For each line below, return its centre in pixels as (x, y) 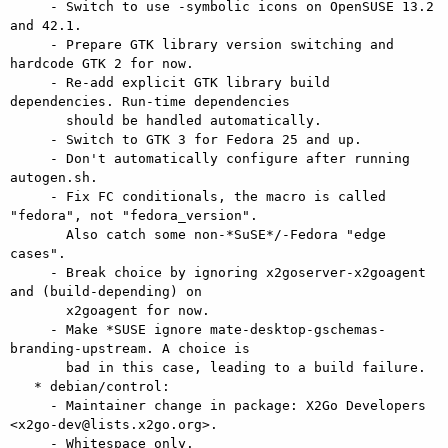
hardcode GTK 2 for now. (102, 63)
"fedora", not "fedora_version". (134, 215)
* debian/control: (22, 386)
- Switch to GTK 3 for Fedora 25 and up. (30, 139)
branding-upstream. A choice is (130, 348)
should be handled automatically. (38, 120)
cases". (38, 253)
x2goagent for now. (38, 310)
